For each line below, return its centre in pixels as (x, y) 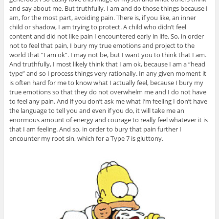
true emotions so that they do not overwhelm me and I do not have (108, 92)
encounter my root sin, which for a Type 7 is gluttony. (86, 138)
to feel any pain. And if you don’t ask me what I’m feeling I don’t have (108, 101)
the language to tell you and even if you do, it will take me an (97, 110)
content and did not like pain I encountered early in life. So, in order (106, 36)
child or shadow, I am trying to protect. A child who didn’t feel (98, 27)
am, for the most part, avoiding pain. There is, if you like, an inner (102, 17)
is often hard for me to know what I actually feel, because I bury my (106, 82)
